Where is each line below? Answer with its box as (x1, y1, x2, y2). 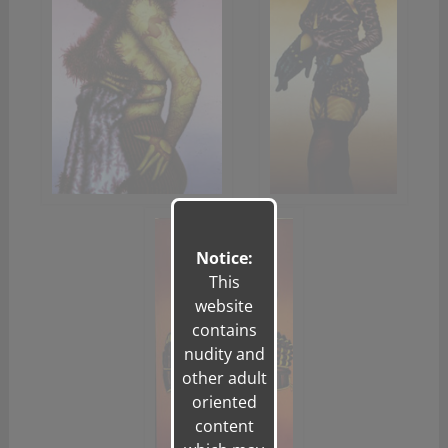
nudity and (183, 343, 265, 365)
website (195, 295, 253, 317)
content (194, 415, 254, 437)
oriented (191, 391, 257, 413)
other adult (181, 367, 267, 389)
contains (191, 319, 257, 341)
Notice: (195, 247, 253, 269)
